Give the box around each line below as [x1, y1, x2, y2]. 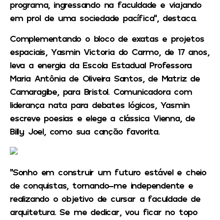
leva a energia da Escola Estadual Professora [10, 59, 192, 70]
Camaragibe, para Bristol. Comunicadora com [10, 85, 192, 97]
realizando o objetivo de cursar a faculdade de [10, 192, 200, 204]
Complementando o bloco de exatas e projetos [10, 32, 204, 44]
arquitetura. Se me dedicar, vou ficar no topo [10, 206, 197, 217]
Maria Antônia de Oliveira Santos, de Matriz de [10, 72, 200, 83]
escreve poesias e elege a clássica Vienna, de [10, 112, 195, 123]
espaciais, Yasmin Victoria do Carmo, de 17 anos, [10, 46, 209, 57]
